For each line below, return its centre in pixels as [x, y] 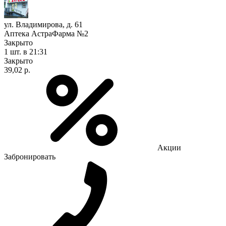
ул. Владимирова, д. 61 [43, 24]
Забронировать [30, 156]
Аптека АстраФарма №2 [46, 33]
